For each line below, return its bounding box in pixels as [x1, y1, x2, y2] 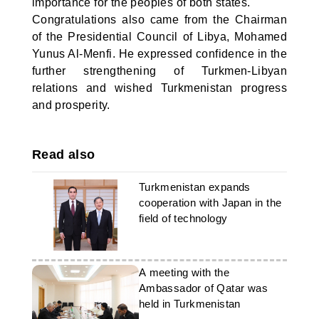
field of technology [138, 212, 228, 224]
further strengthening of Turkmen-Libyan [31, 65, 288, 77]
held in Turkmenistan [138, 298, 241, 310]
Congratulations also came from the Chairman [31, 14, 288, 26]
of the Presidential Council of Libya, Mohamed [31, 31, 288, 43]
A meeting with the [138, 266, 229, 278]
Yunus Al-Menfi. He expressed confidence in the [31, 48, 288, 60]
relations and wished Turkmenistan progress [31, 82, 288, 94]
